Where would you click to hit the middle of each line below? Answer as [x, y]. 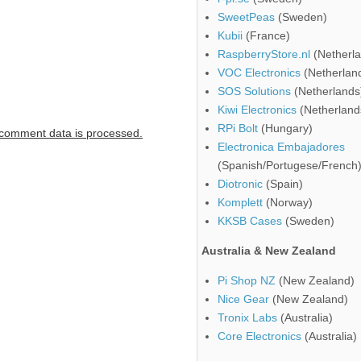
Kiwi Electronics [257, 110]
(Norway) [288, 203]
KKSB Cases [250, 221]
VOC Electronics [259, 73]
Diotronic [240, 184]
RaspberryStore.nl [264, 54]
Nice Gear [243, 299]
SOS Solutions [254, 91]
